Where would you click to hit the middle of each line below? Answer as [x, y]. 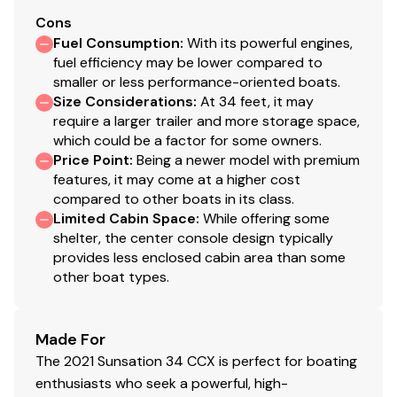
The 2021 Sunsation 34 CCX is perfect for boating [196, 361]
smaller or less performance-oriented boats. [197, 82]
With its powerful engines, [270, 43]
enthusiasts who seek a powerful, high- [162, 383]
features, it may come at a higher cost [177, 179]
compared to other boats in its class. [174, 198]
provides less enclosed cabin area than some [199, 257]
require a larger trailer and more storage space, [206, 121]
